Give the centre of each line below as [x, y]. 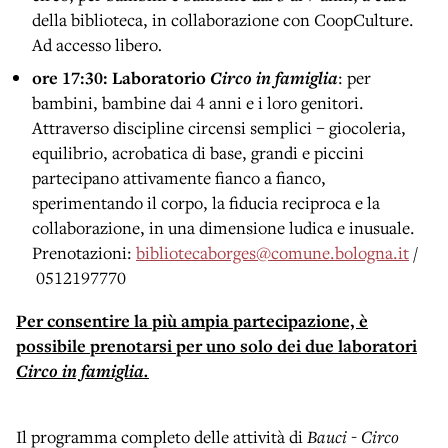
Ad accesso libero [95, 45]
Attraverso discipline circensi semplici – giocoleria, [219, 128]
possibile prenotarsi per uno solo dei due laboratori [216, 346]
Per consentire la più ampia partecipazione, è [192, 321]
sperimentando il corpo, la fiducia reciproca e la [206, 203]
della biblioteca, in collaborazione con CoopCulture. [223, 20]
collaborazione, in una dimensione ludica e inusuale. [223, 228]
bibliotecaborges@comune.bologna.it [272, 253]
